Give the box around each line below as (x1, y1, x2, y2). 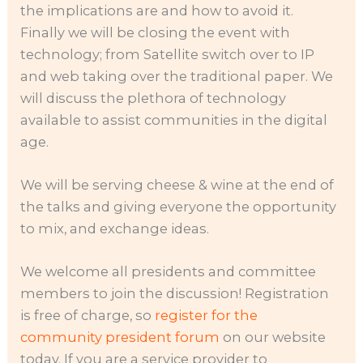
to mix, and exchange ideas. (20, 220, 210, 237)
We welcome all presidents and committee (20, 263, 317, 280)
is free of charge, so (20, 307, 156, 324)
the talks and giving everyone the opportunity (20, 199, 337, 216)
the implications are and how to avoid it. (20, 2, 297, 19)
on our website (220, 329, 327, 346)
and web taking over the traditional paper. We (20, 67, 334, 84)
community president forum (20, 329, 220, 346)
